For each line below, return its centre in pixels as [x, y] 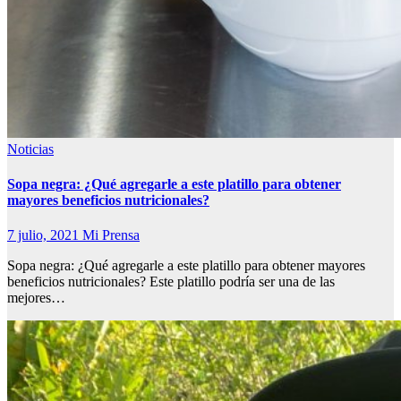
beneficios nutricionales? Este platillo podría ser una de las [171, 282]
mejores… [36, 298]
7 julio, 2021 [45, 235]
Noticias [30, 149]
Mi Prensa [111, 235]
